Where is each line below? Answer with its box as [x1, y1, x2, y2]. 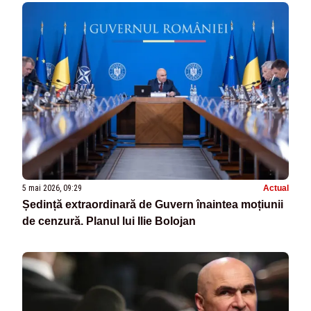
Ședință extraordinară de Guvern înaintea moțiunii [22, 199, 283, 211]
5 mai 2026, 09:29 [22, 183, 82, 194]
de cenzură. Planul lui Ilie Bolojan [22, 215, 196, 228]
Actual [263, 183, 289, 194]
